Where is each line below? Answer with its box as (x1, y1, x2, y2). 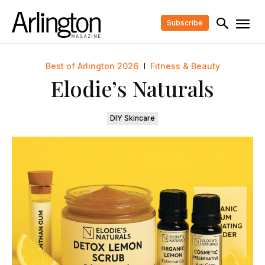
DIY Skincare (110, 114, 155, 123)
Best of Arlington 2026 (45, 61, 138, 72)
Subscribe (166, 18, 203, 27)
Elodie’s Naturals (51, 74, 214, 103)
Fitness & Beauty (150, 61, 220, 72)
